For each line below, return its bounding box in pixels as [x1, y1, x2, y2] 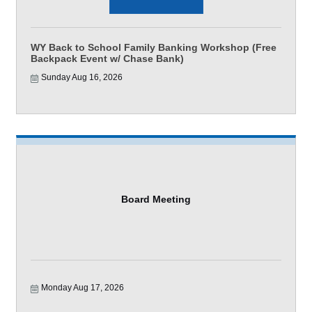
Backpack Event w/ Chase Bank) [31, 53, 184, 64]
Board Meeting [121, 193, 191, 205]
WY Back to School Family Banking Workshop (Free [31, 42, 276, 53]
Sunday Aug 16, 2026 [41, 72, 123, 82]
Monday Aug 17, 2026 [41, 283, 124, 292]
